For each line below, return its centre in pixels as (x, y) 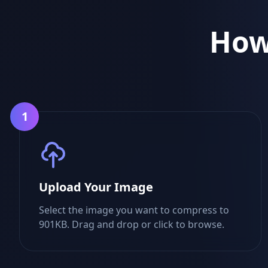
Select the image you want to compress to (134, 210)
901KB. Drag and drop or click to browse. (132, 224)
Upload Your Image (96, 187)
